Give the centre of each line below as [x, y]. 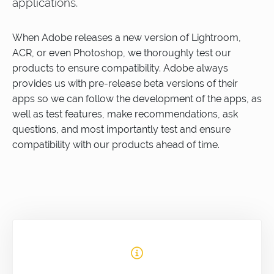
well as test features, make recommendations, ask [125, 114]
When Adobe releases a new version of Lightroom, [127, 38]
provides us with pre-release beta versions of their [125, 83]
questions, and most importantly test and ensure [121, 129]
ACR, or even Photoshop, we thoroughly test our [122, 53]
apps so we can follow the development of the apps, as [137, 99]
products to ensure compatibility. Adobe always [120, 68]
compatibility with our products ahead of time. [116, 145]
